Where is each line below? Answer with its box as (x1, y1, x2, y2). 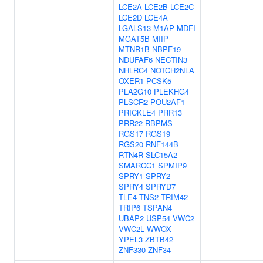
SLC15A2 (146, 149, 177, 160)
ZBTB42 (145, 234, 173, 245)
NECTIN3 (155, 54, 187, 65)
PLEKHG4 (154, 86, 189, 97)
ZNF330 (119, 244, 146, 255)
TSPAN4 (143, 202, 172, 213)
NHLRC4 (119, 65, 148, 76)
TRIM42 (161, 191, 188, 203)
